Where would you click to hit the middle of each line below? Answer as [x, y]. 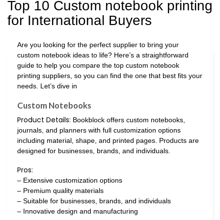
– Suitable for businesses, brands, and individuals [94, 201]
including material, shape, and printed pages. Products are [108, 140]
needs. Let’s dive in [47, 86]
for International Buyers [80, 21]
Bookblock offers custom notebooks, [128, 120]
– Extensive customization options [70, 180]
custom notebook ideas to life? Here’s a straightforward [103, 55]
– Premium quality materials [60, 190]
